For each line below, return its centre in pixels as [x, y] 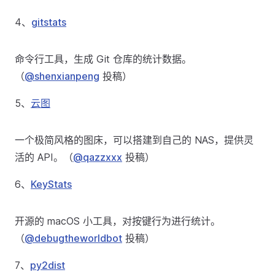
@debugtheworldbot [73, 238]
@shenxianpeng [62, 76]
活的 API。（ [44, 157]
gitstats [49, 22]
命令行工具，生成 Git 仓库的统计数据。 [103, 59]
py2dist [48, 265]
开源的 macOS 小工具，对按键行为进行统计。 [118, 221]
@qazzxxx [98, 157]
